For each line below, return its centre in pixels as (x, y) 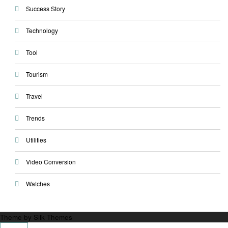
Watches (38, 184)
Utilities (36, 140)
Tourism (37, 74)
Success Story (45, 9)
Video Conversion (51, 162)
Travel (34, 96)
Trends (35, 118)
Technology (42, 31)
